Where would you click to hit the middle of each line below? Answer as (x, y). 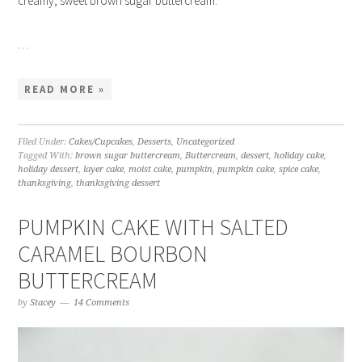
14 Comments (102, 302)
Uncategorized (206, 141)
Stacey (43, 302)
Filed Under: (44, 141)
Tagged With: (47, 155)
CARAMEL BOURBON (113, 253)
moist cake (150, 169)
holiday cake (299, 155)
